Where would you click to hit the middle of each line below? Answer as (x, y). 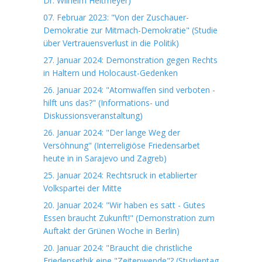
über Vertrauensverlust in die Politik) (111, 43)
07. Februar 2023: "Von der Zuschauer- (116, 17)
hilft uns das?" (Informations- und (106, 103)
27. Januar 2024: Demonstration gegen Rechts (130, 60)
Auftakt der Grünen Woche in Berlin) (111, 231)
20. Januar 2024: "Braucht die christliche (118, 248)
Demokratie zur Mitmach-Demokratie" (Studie (130, 30)
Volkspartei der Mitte (82, 188)
